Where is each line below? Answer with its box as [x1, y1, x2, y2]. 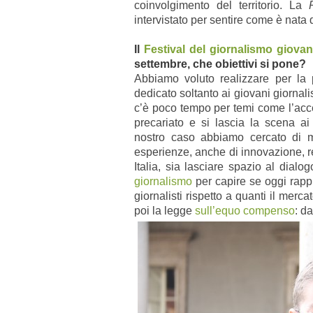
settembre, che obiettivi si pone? [134, 57, 306, 70]
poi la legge [134, 204, 195, 217]
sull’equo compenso [195, 204, 295, 217]
